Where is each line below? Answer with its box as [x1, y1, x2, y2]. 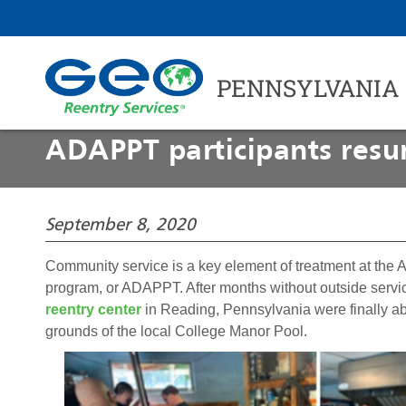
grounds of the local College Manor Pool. [45, 324, 308, 339]
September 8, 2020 [45, 217, 197, 234]
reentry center [45, 302, 142, 317]
